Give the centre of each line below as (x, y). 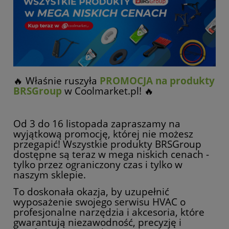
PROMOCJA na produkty (157, 81)
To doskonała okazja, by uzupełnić (91, 192)
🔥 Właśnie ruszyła (56, 81)
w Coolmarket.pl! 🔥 (108, 91)
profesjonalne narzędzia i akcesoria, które (109, 212)
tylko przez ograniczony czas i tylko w (98, 165)
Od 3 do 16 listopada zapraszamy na (97, 124)
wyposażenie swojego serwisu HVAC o (99, 202)
